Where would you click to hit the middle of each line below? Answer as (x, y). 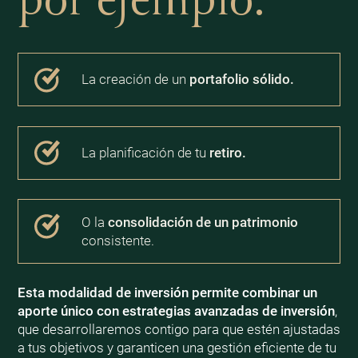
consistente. (118, 240)
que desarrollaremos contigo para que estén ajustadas (179, 329)
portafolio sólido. (242, 80)
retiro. (228, 152)
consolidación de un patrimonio (203, 222)
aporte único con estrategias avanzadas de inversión (176, 310)
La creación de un (136, 80)
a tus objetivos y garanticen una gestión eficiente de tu (177, 347)
